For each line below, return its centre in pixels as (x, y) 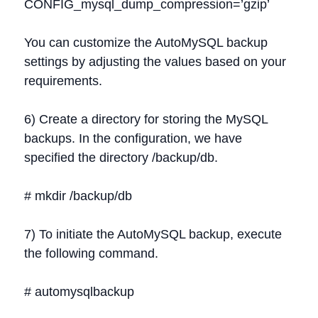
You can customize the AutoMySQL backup (146, 43)
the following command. (91, 253)
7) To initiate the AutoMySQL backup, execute (153, 234)
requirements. (63, 81)
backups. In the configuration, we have (133, 138)
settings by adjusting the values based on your (155, 62)
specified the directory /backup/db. (121, 158)
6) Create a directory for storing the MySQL (146, 119)
